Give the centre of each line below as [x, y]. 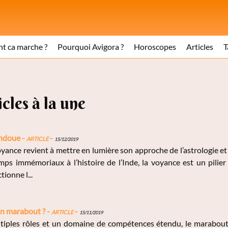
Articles [200, 47]
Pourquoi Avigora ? [91, 47]
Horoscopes [155, 47]
